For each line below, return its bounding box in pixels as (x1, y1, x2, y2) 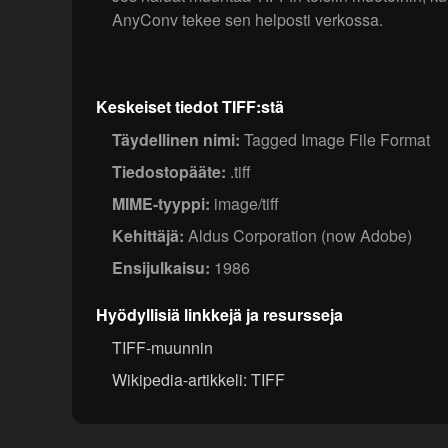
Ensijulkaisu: (112, 256, 210, 280)
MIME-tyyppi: (112, 192, 210, 216)
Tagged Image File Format (240, 128, 430, 152)
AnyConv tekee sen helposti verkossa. (112, 8, 383, 32)
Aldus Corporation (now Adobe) (184, 224, 412, 248)
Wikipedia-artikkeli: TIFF (112, 368, 285, 392)
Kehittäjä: (112, 224, 184, 248)
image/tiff (210, 192, 279, 216)
